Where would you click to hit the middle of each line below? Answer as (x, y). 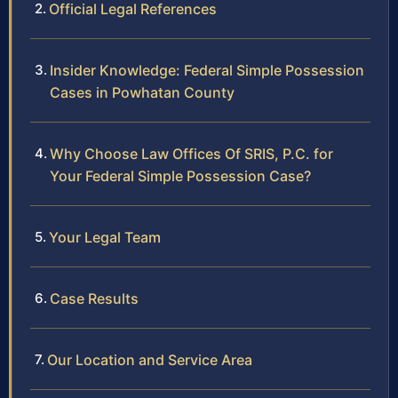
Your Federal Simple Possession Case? (180, 175)
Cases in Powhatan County (142, 92)
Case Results (94, 298)
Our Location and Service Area (150, 359)
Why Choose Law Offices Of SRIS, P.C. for (191, 153)
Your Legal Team (105, 237)
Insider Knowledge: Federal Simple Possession (207, 70)
